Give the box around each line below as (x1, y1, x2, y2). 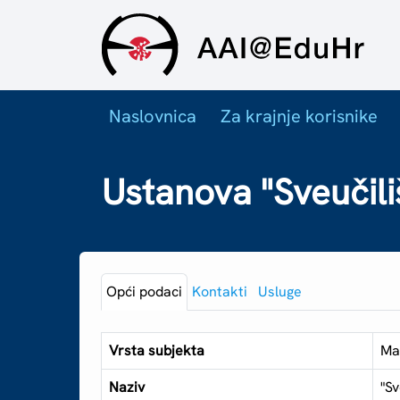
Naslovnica (108, 104, 196, 128)
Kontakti (192, 282, 248, 302)
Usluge (258, 282, 303, 302)
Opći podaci (105, 282, 182, 302)
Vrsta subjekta (109, 341, 205, 361)
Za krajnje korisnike (221, 104, 379, 128)
